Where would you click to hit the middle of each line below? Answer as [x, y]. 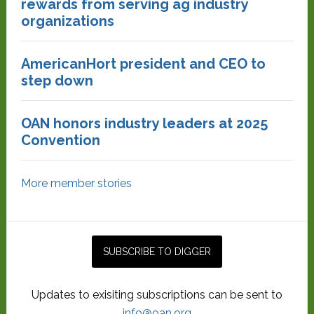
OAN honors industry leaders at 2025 [144, 123]
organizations [67, 21]
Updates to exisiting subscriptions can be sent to [157, 295]
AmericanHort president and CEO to [143, 64]
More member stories [76, 183]
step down [57, 81]
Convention [60, 140]
